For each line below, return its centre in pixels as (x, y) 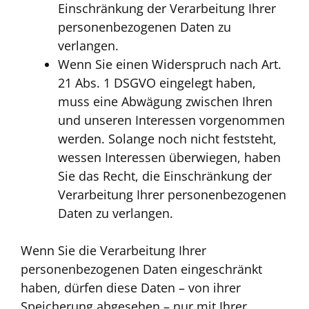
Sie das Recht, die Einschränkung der (165, 176)
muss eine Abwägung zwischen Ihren (165, 102)
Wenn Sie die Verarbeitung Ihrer (113, 251)
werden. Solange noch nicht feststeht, (167, 139)
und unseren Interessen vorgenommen (171, 120)
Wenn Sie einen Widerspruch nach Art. (170, 64)
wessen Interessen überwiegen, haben (169, 158)
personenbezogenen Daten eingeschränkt (141, 269)
